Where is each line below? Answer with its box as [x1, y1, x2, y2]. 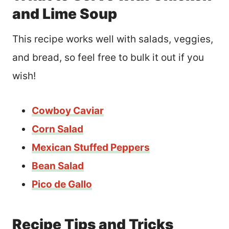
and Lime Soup [12, 5, 117, 22]
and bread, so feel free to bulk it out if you [12, 51, 204, 63]
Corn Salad [32, 123, 83, 135]
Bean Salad [32, 159, 84, 172]
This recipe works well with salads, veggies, [12, 33, 213, 45]
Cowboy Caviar [32, 104, 104, 117]
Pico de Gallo [32, 178, 92, 190]
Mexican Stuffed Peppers [32, 141, 150, 153]
